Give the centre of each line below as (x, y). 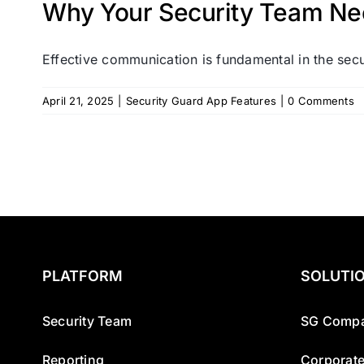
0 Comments (321, 100)
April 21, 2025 (78, 100)
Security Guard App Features (201, 100)
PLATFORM (82, 275)
